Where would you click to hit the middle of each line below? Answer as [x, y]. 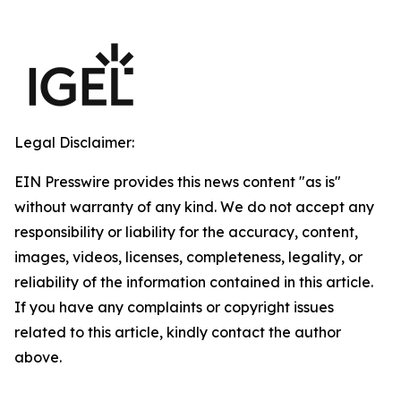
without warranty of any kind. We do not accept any [194, 207]
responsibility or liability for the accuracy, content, [186, 232]
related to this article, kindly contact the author [178, 332]
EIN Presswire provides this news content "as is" [178, 182]
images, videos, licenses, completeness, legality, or [188, 257]
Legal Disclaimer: [74, 142]
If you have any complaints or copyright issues [174, 307]
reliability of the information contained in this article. [194, 282]
